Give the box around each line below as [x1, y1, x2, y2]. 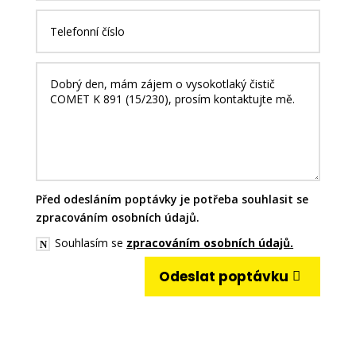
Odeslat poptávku [159, 267, 289, 287]
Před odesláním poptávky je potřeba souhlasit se [36, 192, 309, 207]
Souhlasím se [55, 234, 127, 250]
